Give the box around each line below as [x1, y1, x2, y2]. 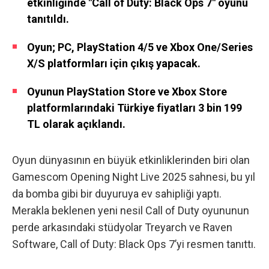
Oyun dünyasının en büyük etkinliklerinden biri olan [12, 153, 250, 166]
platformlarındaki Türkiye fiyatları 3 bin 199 [27, 101, 242, 115]
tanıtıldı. [27, 13, 69, 26]
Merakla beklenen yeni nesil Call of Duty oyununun [12, 204, 249, 217]
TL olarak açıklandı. [27, 118, 125, 131]
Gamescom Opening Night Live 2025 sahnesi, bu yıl [12, 170, 255, 183]
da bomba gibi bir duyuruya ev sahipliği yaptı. [12, 187, 222, 200]
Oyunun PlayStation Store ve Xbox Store [27, 85, 227, 98]
